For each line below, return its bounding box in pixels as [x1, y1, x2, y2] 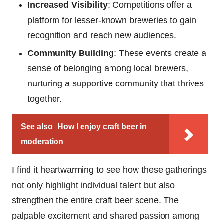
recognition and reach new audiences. [27, 30, 176, 40]
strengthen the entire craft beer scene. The [12, 195, 179, 205]
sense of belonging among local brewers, [27, 63, 188, 73]
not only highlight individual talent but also [12, 180, 175, 190]
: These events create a [114, 48, 206, 58]
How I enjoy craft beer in [57, 122, 147, 131]
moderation [21, 137, 63, 146]
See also [21, 122, 53, 131]
